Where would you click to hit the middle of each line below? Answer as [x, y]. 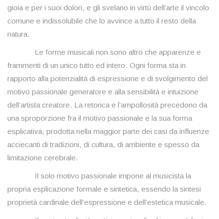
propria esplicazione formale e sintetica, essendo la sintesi [104, 189]
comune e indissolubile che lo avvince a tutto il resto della [102, 21]
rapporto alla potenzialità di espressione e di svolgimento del [108, 79]
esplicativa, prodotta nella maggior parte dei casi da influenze [108, 131]
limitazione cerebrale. [43, 158]
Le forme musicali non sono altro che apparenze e [104, 52]
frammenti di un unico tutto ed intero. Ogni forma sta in [97, 66]
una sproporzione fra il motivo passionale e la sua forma [100, 118]
